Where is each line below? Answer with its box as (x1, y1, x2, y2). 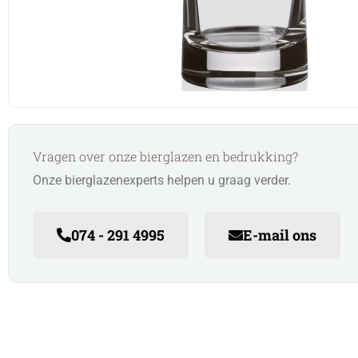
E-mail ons (243, 225, 316, 245)
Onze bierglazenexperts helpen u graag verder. (33, 172, 291, 188)
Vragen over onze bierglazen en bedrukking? (33, 147, 298, 165)
